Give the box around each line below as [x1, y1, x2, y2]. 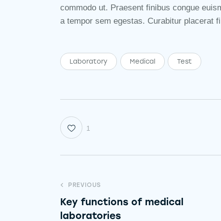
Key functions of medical [60, 196, 184, 208]
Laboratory [70, 57, 108, 65]
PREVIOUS [68, 182, 102, 189]
